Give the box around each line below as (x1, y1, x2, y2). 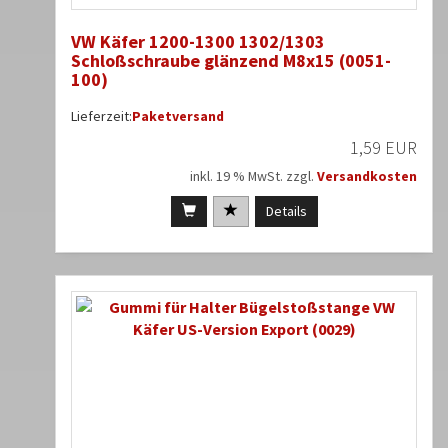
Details (265, 202, 307, 221)
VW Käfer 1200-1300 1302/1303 (71, 30, 325, 54)
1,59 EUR (350, 136, 417, 160)
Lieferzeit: (71, 107, 132, 126)
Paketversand (132, 107, 224, 126)
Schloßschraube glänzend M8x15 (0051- (71, 49, 391, 73)
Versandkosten (317, 167, 417, 186)
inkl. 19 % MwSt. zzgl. (190, 167, 317, 186)
